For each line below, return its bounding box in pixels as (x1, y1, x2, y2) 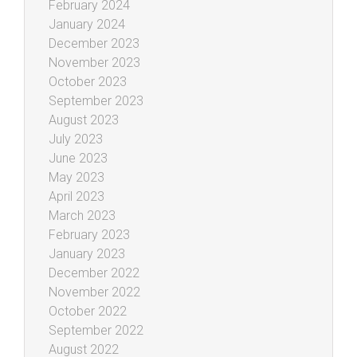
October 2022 (49, 303, 127, 319)
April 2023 (49, 188, 104, 204)
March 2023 (49, 207, 116, 223)
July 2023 (49, 131, 103, 147)
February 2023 (49, 226, 130, 242)
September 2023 (49, 92, 143, 108)
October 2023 (49, 73, 127, 89)
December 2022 (49, 265, 139, 280)
